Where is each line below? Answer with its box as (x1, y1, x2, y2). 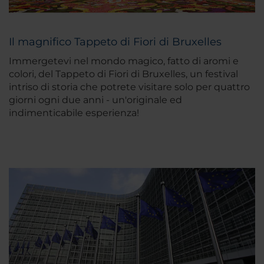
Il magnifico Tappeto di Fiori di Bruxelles (9, 35, 222, 48)
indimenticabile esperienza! (9, 107, 139, 118)
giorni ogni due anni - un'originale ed (9, 94, 182, 105)
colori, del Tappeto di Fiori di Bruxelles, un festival (9, 68, 238, 80)
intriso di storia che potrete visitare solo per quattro (9, 81, 250, 93)
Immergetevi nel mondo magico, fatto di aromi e (9, 55, 239, 67)
